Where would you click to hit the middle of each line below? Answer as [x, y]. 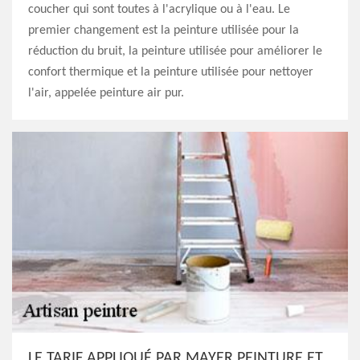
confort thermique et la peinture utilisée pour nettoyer [171, 72]
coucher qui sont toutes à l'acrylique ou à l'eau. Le [159, 10]
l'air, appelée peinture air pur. [106, 93]
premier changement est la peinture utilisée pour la [164, 31]
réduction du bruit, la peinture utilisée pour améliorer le [175, 51]
